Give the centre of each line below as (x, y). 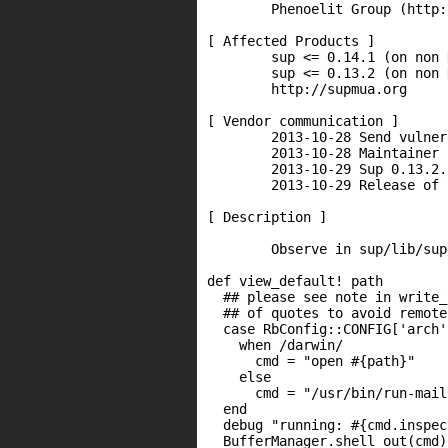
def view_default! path (295, 281)
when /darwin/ (275, 345)
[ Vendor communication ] (303, 121)
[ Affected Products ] (291, 41)
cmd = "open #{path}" (311, 361)
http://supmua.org (307, 89)
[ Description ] (267, 217)
